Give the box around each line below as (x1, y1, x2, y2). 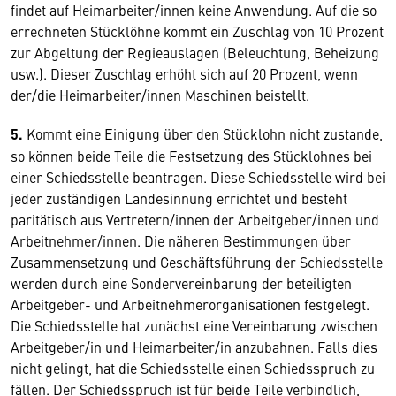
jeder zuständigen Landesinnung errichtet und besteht (11, 188, 347, 208)
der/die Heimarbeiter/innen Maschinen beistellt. (11, 85, 309, 104)
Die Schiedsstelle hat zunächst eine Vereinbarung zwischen (11, 316, 377, 335)
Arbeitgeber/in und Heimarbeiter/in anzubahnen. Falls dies (11, 337, 377, 356)
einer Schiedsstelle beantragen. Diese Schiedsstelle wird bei (11, 167, 385, 187)
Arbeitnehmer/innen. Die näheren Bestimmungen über (11, 231, 351, 250)
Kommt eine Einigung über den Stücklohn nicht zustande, (23, 124, 383, 143)
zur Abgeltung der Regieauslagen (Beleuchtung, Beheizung (11, 42, 379, 62)
